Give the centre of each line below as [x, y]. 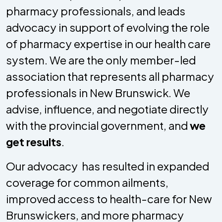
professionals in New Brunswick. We [98, 92]
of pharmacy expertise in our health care [108, 43]
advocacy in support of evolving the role [108, 27]
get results [34, 141]
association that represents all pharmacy [110, 76]
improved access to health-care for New [109, 198]
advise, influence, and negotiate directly [107, 109]
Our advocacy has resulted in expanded [108, 166]
